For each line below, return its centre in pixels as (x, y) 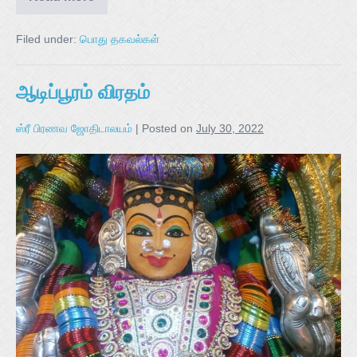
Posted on (167, 129)
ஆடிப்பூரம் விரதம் (83, 92)
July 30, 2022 (230, 129)
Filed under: (46, 39)
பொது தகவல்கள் (120, 39)
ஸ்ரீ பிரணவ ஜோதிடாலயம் (74, 129)
